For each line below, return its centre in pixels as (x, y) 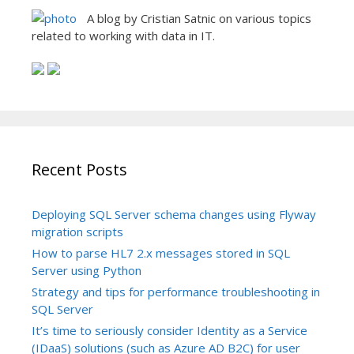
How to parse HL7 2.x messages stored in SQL (161, 252)
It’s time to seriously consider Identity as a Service (169, 330)
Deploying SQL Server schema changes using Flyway (174, 214)
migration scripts (77, 231)
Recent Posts (79, 169)
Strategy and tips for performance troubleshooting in (176, 291)
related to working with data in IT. (123, 35)
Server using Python (87, 270)
